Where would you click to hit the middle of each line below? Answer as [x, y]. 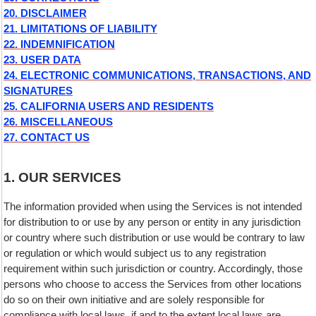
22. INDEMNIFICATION [59, 44]
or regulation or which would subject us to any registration [135, 253]
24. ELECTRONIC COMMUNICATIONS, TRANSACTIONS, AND [157, 75]
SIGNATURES [38, 91]
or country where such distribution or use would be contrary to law [154, 237]
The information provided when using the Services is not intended [153, 206]
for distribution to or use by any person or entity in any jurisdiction [152, 222]
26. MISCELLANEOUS [58, 122]
